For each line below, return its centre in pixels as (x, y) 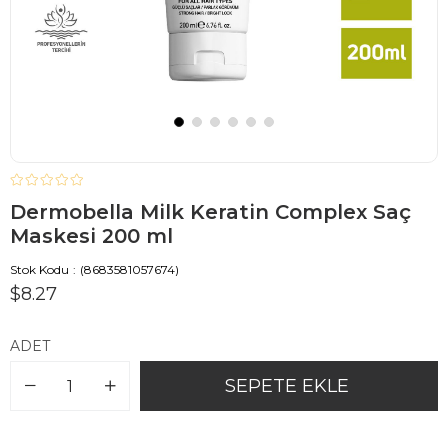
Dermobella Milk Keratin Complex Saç (210, 212)
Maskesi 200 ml (91, 236)
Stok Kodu (39, 270)
